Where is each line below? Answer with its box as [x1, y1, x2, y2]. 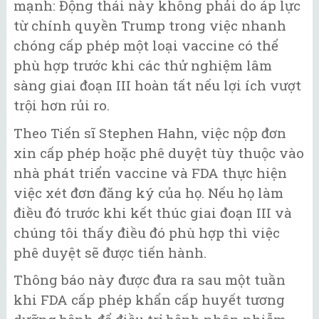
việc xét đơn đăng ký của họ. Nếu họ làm [14, 183, 283, 202]
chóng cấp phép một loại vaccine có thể [14, 36, 278, 55]
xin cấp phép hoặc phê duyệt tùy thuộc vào [14, 143, 304, 162]
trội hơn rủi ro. [14, 96, 110, 115]
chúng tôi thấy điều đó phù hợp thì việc [14, 223, 280, 241]
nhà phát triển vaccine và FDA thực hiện [14, 163, 287, 182]
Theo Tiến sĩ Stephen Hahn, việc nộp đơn [14, 123, 286, 142]
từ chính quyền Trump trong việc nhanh [14, 16, 286, 35]
